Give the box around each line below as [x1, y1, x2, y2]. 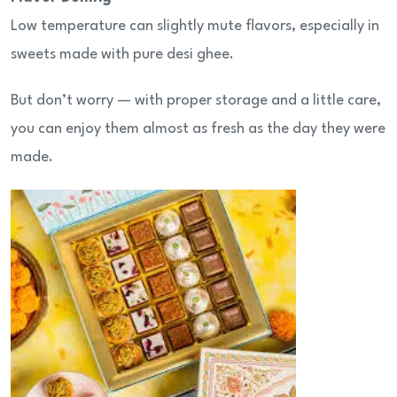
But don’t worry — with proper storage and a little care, [11, 93, 381, 109]
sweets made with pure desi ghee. [11, 47, 234, 63]
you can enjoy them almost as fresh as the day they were [11, 121, 385, 137]
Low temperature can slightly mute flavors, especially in [11, 19, 379, 35]
